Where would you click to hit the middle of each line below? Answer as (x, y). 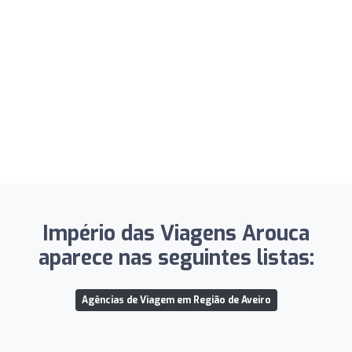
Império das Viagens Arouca (176, 233)
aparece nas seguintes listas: (176, 258)
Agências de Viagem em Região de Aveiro (176, 300)
